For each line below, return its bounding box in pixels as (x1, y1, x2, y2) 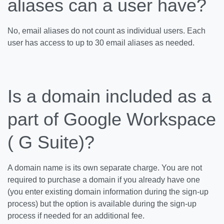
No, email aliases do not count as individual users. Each (7, 26, 205, 35)
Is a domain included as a (7, 86, 211, 106)
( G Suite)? (7, 132, 94, 152)
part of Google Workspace (7, 109, 216, 129)
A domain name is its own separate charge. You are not (7, 163, 202, 172)
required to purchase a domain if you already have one (7, 175, 200, 184)
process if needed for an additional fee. (7, 211, 144, 220)
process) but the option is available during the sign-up (7, 199, 196, 208)
